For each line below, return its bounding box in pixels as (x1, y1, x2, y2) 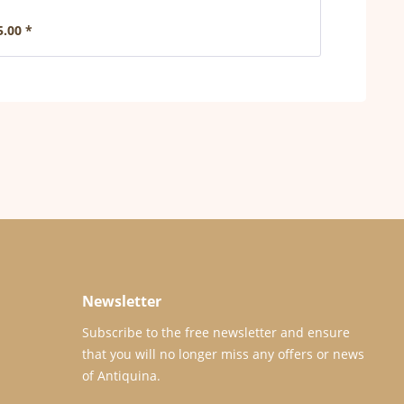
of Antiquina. (82, 367, 161, 385)
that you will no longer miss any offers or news (82, 345, 364, 363)
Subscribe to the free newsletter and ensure (82, 324, 350, 342)
